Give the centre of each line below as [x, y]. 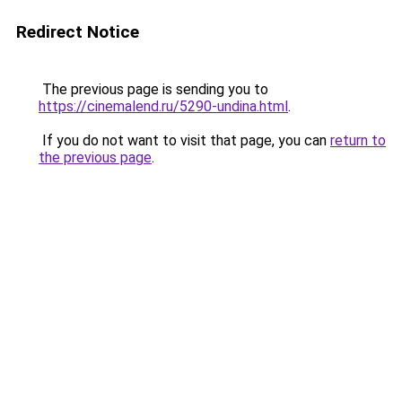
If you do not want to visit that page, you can [184, 140]
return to [358, 140]
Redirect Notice [78, 32]
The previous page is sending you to [153, 89]
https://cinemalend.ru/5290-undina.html [163, 106]
